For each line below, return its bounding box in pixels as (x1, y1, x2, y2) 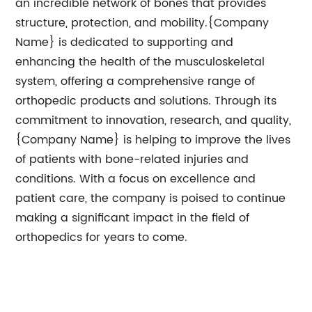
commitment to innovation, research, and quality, (15, 111, 292, 130)
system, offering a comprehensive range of (15, 72, 256, 91)
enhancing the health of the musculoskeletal (15, 53, 265, 71)
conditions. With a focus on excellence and (15, 170, 256, 188)
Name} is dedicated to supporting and (15, 33, 234, 52)
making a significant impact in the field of (15, 209, 250, 227)
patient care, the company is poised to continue (15, 189, 286, 208)
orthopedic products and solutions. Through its (15, 92, 277, 110)
